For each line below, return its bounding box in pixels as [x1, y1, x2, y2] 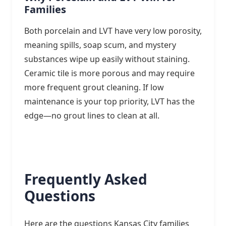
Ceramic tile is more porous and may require [24, 67, 195, 79]
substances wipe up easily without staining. [24, 53, 190, 65]
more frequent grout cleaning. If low [24, 81, 164, 93]
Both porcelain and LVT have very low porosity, [24, 25, 202, 36]
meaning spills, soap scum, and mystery [24, 39, 176, 50]
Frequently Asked [24, 169, 147, 189]
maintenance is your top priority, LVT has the [24, 95, 195, 107]
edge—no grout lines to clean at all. [24, 109, 159, 121]
